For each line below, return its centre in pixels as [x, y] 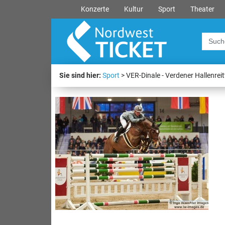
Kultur [133, 9]
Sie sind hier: [80, 76]
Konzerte [95, 9]
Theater [202, 9]
